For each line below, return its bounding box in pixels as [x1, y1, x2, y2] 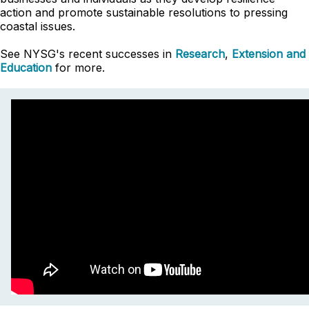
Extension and [232, 47, 306, 61]
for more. [52, 61, 105, 74]
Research [175, 47, 225, 61]
